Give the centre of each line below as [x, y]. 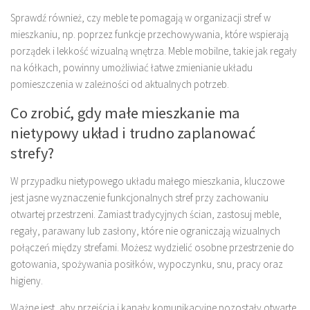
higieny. [27, 281]
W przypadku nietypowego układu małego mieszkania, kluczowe [147, 181]
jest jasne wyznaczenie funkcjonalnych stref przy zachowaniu [139, 198]
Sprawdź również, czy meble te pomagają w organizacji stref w [140, 18]
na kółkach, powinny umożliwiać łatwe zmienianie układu [131, 68]
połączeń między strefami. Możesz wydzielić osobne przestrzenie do [152, 248]
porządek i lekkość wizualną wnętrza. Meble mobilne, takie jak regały [154, 51]
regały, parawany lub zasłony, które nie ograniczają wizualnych [145, 231]
